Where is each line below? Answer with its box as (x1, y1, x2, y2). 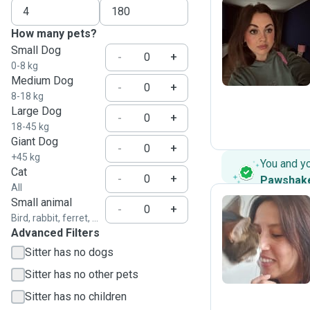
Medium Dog (11, 74, 73, 87)
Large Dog (11, 104, 62, 118)
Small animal (11, 196, 72, 209)
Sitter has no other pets (25, 268, 138, 281)
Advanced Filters (11, 226, 100, 239)
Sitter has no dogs (25, 246, 113, 259)
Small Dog (11, 44, 61, 57)
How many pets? (11, 27, 97, 40)
